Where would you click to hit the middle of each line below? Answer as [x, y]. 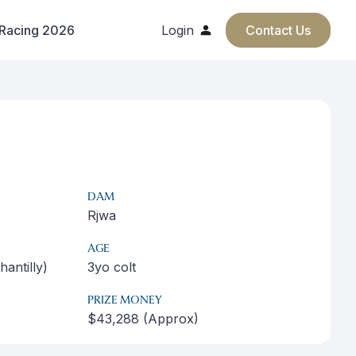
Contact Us [278, 30]
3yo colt [112, 267]
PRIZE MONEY [125, 301]
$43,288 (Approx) [143, 319]
